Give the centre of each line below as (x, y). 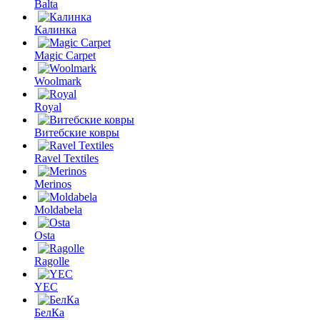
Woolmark (58, 81)
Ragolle (52, 261)
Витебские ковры (77, 132)
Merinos (53, 184)
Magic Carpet (65, 55)
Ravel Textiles (66, 158)
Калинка (55, 29)
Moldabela (58, 209)
